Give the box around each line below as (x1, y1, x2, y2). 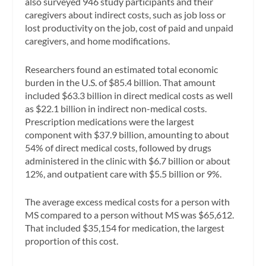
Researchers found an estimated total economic (25, 63, 218, 75)
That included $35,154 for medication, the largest (25, 222, 225, 234)
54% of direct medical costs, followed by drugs (25, 141, 212, 153)
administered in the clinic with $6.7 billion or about (25, 154, 231, 166)
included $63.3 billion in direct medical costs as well (25, 89, 233, 101)
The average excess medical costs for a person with (25, 196, 230, 208)
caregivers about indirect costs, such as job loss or (25, 8, 226, 20)
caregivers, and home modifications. (25, 34, 170, 46)
